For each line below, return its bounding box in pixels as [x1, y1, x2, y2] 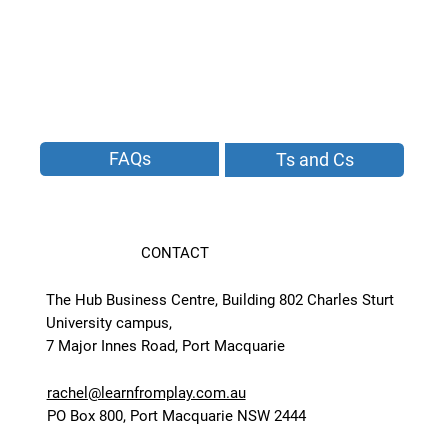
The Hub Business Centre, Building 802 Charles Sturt [46, 290, 395, 309]
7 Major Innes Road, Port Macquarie [46, 336, 286, 355]
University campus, [46, 313, 173, 332]
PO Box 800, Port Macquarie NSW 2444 [46, 407, 306, 426]
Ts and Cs [275, 148, 354, 170]
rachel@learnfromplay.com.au [46, 384, 246, 403]
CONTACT [140, 243, 209, 262]
